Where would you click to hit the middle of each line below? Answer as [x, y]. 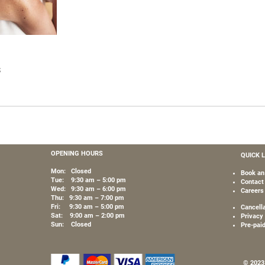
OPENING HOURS [77, 153]
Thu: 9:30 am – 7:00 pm [88, 198]
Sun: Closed [71, 224]
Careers [252, 191]
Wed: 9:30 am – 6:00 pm [88, 189]
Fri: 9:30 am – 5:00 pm [88, 207]
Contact [252, 182]
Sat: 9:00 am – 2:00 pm [88, 216]
